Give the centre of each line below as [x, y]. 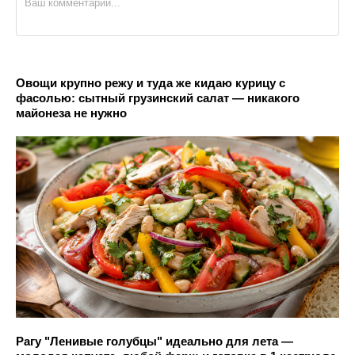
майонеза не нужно [71, 113]
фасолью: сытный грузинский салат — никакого [158, 97]
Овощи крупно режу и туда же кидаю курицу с [151, 82]
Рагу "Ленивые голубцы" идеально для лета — [155, 342]
